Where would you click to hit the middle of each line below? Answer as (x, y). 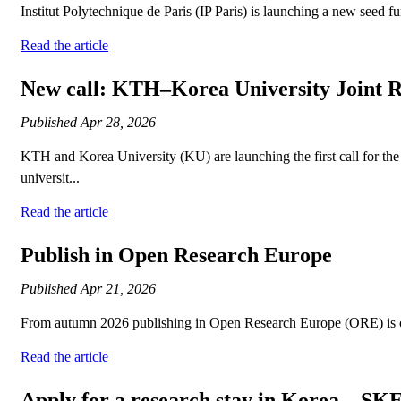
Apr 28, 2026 (118, 123)
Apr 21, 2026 (118, 289)
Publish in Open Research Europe (176, 256)
